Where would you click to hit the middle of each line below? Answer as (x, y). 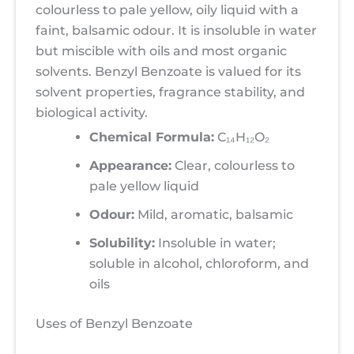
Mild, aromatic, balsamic (214, 214)
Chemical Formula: (152, 137)
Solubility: (122, 243)
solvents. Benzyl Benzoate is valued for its (168, 71)
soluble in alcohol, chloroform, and (199, 263)
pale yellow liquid (144, 186)
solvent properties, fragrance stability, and (170, 92)
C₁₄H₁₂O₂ (242, 137)
